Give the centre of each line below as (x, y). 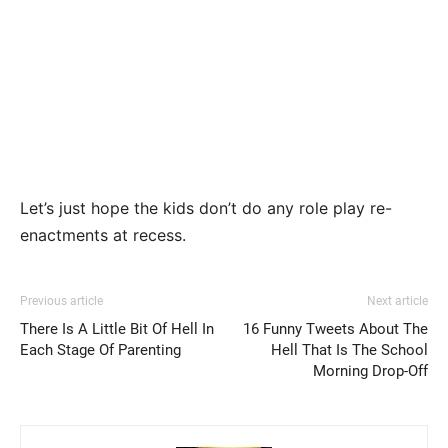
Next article (397, 301)
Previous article (61, 301)
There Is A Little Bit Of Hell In (117, 329)
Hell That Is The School (349, 350)
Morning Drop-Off (370, 371)
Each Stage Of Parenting (100, 350)
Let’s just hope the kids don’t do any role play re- (206, 208)
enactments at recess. (103, 235)
